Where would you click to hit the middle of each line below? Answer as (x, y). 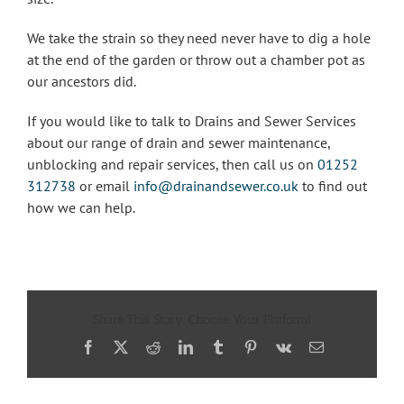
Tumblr (245, 346)
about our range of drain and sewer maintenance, (179, 143)
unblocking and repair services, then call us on (172, 165)
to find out (335, 186)
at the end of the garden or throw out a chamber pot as (196, 60)
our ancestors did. (82, 82)
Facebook (122, 346)
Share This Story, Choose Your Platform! (202, 319)
